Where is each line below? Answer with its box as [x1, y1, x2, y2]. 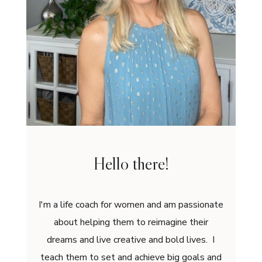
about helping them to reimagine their [53, 216, 208, 229]
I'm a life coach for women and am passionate [38, 198, 223, 212]
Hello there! [92, 153, 169, 175]
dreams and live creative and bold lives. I [47, 233, 215, 247]
